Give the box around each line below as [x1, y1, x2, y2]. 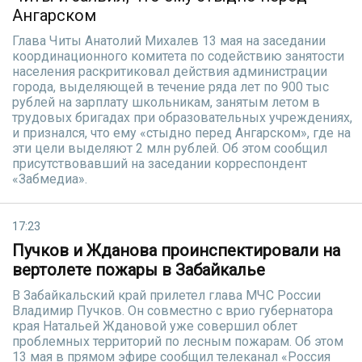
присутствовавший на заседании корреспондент [12, 156, 307, 171]
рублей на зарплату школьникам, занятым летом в [12, 95, 320, 110]
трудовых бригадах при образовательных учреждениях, [12, 110, 352, 125]
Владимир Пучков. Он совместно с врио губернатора [12, 303, 333, 318]
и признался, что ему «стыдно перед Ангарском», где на [12, 125, 351, 141]
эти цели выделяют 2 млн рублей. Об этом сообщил [12, 141, 327, 156]
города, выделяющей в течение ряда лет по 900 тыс [12, 79, 329, 95]
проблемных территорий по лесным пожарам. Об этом [12, 334, 343, 349]
